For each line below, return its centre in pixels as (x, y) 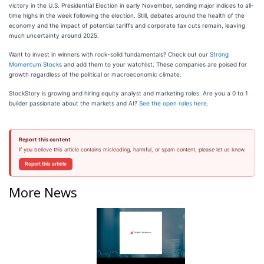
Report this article (45, 164)
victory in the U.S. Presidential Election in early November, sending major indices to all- (131, 6)
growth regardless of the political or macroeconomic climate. (95, 75)
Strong (219, 55)
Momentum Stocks (35, 65)
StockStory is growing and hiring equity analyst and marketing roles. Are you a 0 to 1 (128, 93)
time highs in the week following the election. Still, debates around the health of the (127, 16)
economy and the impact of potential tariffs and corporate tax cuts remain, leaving (127, 26)
